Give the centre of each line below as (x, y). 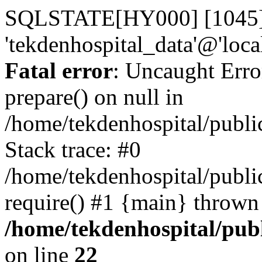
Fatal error (59, 70)
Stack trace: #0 (73, 149)
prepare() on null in (94, 97)
